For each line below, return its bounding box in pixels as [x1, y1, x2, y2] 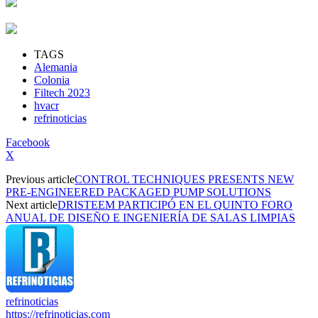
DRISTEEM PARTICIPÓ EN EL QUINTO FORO [57, 198, 292, 211]
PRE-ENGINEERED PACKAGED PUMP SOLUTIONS [6, 185, 271, 198]
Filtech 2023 [34, 86, 90, 99]
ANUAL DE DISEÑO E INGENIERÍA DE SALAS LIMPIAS [6, 211, 295, 224]
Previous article [6, 172, 75, 185]
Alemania [34, 60, 77, 73]
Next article [6, 198, 57, 211]
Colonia [34, 73, 70, 86]
